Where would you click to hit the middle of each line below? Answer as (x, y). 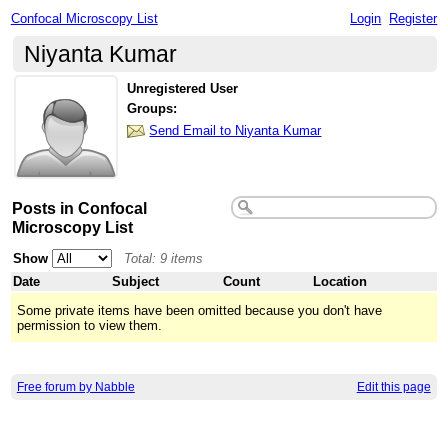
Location (340, 281)
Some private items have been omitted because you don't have (200, 310)
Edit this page (393, 387)
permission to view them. (90, 325)
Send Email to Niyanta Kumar (235, 130)
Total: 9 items (164, 258)
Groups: (152, 109)
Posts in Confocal (80, 207)
